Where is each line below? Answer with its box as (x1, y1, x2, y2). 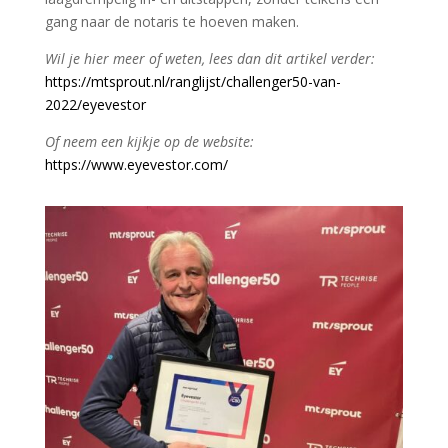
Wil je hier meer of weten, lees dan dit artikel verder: (44, 49, 375, 69)
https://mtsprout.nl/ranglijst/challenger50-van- (44, 72, 341, 92)
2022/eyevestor (44, 95, 146, 115)
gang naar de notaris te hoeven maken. (44, 12, 303, 32)
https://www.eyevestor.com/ (44, 155, 228, 175)
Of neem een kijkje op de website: (44, 132, 254, 152)
